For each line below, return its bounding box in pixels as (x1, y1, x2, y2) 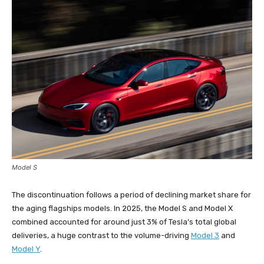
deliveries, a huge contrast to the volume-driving (12, 230, 191, 240)
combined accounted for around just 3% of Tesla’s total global (12, 217, 236, 226)
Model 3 (191, 230, 219, 240)
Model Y (12, 244, 40, 253)
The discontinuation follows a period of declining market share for (12, 190, 251, 199)
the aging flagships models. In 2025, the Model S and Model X (12, 203, 233, 213)
